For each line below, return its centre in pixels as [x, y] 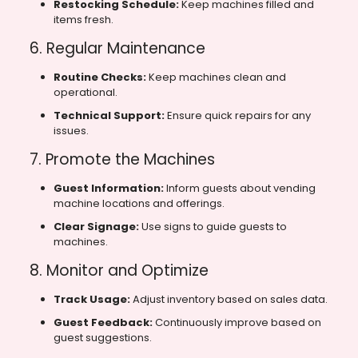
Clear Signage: [96, 227]
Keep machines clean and [216, 78]
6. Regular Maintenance [117, 49]
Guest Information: [108, 189]
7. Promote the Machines [122, 160]
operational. [85, 93]
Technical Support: [109, 116]
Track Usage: [91, 300]
